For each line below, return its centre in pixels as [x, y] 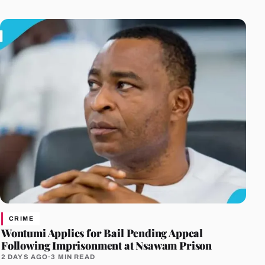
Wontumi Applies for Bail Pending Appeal [102, 233]
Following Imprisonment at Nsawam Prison [107, 245]
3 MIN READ [73, 257]
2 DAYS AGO [25, 257]
